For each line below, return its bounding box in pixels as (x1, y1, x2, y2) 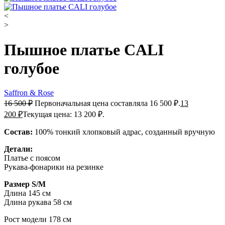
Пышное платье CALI (4, 40, 164, 59)
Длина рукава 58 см (4, 198, 72, 207)
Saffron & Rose (4, 88, 54, 97)
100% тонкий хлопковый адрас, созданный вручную (33, 128, 215, 137)
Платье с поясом (4, 154, 60, 163)
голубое (4, 59, 59, 77)
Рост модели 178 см (4, 215, 71, 224)
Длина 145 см (4, 189, 51, 198)
